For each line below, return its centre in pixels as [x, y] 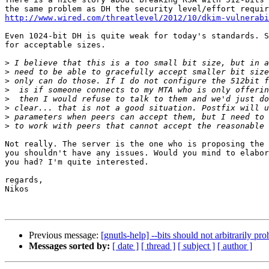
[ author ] [235, 246]
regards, [24, 180]
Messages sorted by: [69, 246]
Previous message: [65, 235]
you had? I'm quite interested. [77, 162]
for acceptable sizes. [55, 45]
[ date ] [125, 246]
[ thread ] [158, 246]
